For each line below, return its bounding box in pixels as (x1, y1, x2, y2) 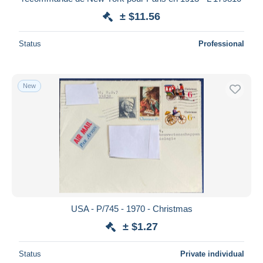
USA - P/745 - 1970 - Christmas (70, 203, 193, 214)
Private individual (180, 249, 244, 258)
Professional (198, 39, 244, 48)
